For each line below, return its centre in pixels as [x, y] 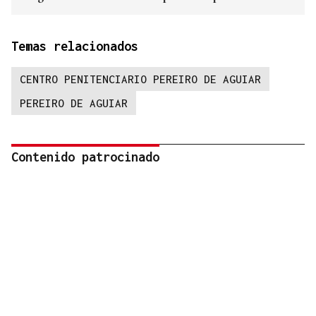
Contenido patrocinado [85, 157]
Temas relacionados [75, 47]
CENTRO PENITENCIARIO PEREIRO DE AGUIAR [140, 79]
